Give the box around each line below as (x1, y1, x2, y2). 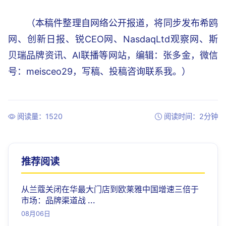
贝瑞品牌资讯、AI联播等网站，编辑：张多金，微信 (8, 50, 218, 61)
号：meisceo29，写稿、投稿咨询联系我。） (8, 66, 191, 77)
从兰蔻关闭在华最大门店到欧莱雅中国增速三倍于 (21, 184, 199, 194)
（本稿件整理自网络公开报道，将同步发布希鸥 (26, 18, 218, 28)
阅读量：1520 (17, 112, 63, 121)
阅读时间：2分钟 (164, 112, 218, 121)
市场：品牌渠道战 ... (21, 195, 95, 205)
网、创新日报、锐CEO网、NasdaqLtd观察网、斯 (8, 34, 218, 44)
